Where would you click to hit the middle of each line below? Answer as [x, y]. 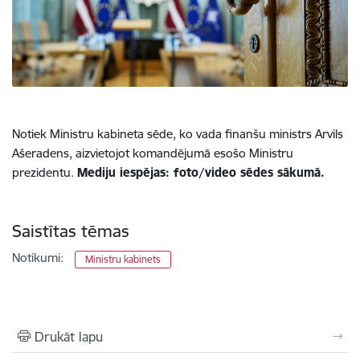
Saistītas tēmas [71, 231]
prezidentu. [45, 172]
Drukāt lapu [69, 336]
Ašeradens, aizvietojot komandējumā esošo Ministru [153, 153]
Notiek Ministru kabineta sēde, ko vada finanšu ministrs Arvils [178, 133]
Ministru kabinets [123, 259]
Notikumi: [38, 257]
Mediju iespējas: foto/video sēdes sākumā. [201, 172]
